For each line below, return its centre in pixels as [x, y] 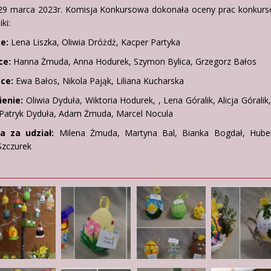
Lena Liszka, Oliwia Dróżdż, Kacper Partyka [94, 42]
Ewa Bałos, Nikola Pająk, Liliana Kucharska [99, 80]
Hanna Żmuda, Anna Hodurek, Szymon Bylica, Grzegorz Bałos [134, 61]
